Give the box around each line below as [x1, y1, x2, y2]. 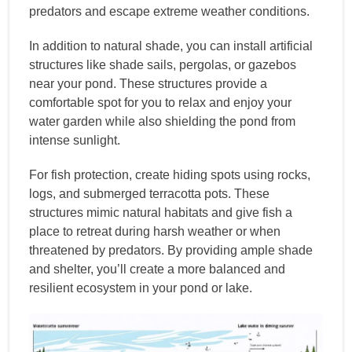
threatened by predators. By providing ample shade [29, 243, 313, 257]
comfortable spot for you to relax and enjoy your [29, 95, 291, 109]
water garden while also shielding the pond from [29, 114, 295, 128]
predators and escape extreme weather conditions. [29, 4, 310, 18]
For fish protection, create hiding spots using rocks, [29, 167, 310, 181]
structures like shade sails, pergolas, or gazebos [29, 57, 296, 71]
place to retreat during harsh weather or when [29, 224, 280, 238]
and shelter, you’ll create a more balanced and [29, 262, 285, 276]
